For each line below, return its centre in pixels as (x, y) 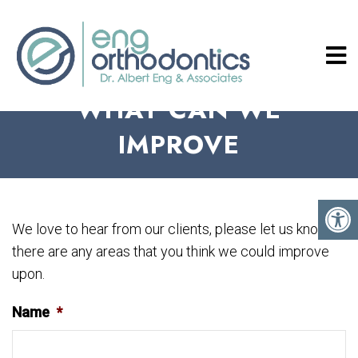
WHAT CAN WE (179, 109)
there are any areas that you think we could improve (171, 251)
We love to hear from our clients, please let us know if (176, 229)
